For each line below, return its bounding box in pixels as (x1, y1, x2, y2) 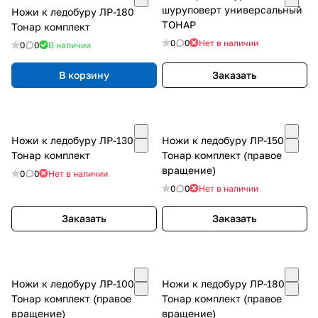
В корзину (59, 68, 109, 81)
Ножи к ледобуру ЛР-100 (11, 277, 134, 290)
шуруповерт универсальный (162, 3, 302, 16)
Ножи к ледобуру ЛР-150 (162, 133, 284, 146)
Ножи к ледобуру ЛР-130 (11, 133, 133, 146)
